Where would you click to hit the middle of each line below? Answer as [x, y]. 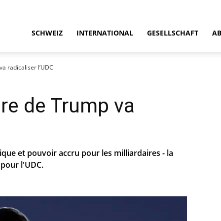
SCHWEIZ [47, 33]
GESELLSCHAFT [172, 33]
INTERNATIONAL [105, 33]
